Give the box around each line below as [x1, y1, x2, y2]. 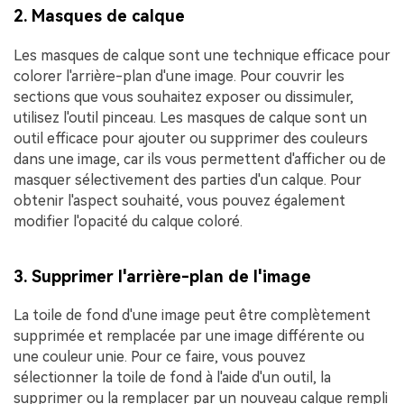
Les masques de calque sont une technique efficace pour [14, 46, 390, 64]
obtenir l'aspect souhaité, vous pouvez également [14, 191, 345, 209]
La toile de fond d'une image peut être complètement [14, 307, 371, 325]
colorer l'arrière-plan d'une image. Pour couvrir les [14, 67, 344, 85]
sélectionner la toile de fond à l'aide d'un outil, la [14, 369, 331, 387]
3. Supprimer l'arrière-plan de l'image [14, 267, 311, 286]
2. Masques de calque [14, 6, 185, 26]
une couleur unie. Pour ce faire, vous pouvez [14, 348, 306, 366]
